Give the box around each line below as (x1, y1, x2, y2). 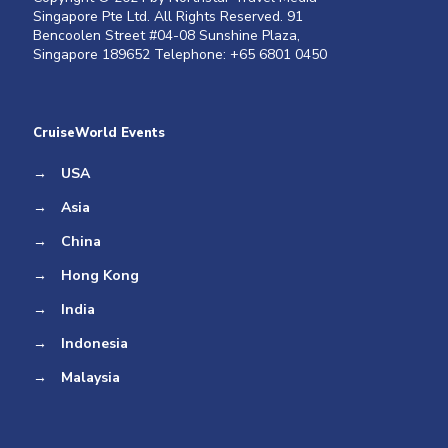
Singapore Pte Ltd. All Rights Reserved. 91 (33, 6, 303, 26)
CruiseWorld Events (33, 123, 165, 142)
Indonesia (61, 333, 128, 353)
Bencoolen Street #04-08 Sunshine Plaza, (33, 25, 300, 45)
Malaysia (61, 367, 120, 387)
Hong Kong (61, 265, 139, 285)
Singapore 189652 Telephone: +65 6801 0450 (33, 44, 327, 64)
